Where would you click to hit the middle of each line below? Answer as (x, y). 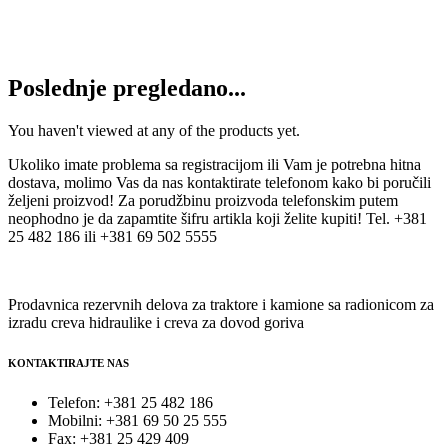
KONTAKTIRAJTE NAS (68, 362)
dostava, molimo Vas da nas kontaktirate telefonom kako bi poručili (219, 182)
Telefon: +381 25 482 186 (130, 402)
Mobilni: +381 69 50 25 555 (137, 420)
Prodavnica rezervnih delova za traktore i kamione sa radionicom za (221, 304)
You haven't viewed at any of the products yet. (154, 130)
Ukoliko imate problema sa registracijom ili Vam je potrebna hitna (214, 164)
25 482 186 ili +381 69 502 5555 (112, 236)
